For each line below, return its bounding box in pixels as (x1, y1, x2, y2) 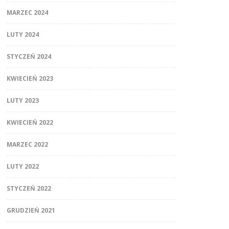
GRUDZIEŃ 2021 (6, 206, 55, 215)
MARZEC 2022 (6, 140, 48, 149)
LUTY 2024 (6, 30, 39, 39)
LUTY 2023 (6, 96, 39, 105)
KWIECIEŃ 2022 (6, 118, 53, 127)
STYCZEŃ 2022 (6, 184, 51, 193)
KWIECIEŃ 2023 (6, 74, 53, 83)
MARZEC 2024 (6, 8, 48, 17)
